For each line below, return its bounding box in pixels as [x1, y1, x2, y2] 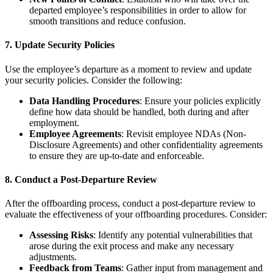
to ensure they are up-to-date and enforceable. [29, 150, 204, 161]
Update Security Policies [15, 40, 115, 51]
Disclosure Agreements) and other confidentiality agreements [29, 139, 263, 150]
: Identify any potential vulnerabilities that [93, 230, 252, 241]
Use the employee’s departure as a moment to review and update [5, 63, 252, 74]
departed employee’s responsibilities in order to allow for [29, 5, 246, 15]
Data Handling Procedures [29, 95, 140, 106]
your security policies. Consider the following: [5, 74, 182, 85]
